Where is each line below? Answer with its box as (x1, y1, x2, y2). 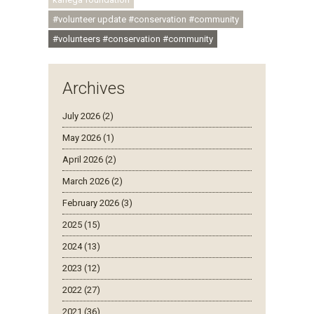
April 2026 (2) (62, 153, 116, 165)
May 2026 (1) (62, 132, 114, 143)
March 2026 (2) (62, 175, 123, 186)
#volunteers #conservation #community (53, 33, 213, 44)
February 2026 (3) (62, 197, 132, 208)
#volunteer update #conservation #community (53, 13, 239, 25)
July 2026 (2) (62, 110, 114, 121)
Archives (62, 78, 125, 98)
